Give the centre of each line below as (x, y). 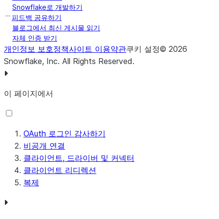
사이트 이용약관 (98, 49)
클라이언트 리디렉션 (60, 170)
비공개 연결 (44, 146)
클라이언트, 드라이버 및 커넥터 (79, 158)
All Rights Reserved (97, 61)
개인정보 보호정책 (36, 49)
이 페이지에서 (29, 93)
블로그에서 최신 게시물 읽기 (56, 28)
